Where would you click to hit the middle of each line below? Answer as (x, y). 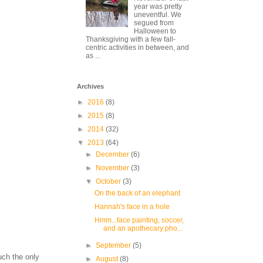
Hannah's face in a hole (132, 206)
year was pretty (158, 7)
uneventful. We (157, 15)
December (114, 154)
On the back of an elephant (137, 193)
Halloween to (155, 31)
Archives (90, 86)
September (114, 245)
